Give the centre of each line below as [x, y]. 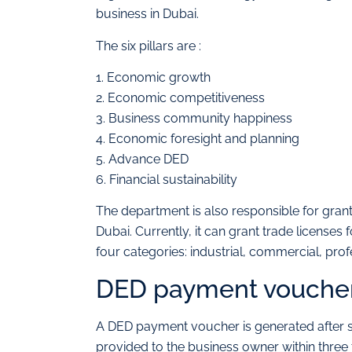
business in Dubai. [147, 14]
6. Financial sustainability [167, 179]
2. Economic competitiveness [180, 97]
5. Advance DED [142, 159]
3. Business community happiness [194, 118]
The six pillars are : [148, 46]
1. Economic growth [153, 77]
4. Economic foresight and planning [198, 138]
